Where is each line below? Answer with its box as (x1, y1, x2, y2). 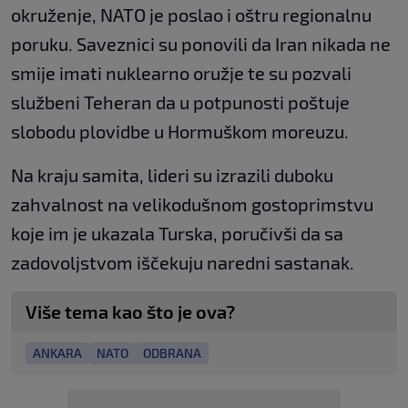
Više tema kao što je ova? (25, 301, 235, 323)
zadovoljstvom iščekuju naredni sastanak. (11, 251, 354, 274)
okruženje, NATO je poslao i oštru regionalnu (11, 4, 372, 26)
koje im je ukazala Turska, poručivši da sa (11, 222, 343, 245)
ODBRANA (143, 345, 201, 362)
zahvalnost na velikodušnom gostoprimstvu (11, 193, 373, 216)
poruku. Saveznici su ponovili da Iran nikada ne (11, 33, 391, 56)
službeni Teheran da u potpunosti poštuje (11, 91, 350, 114)
